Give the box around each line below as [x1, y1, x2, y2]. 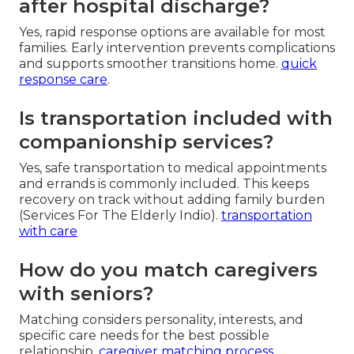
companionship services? [19, 130, 273, 153]
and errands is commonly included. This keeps [19, 175, 309, 191]
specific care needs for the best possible [19, 327, 269, 343]
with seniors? [19, 281, 153, 305]
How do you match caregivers [19, 258, 318, 281]
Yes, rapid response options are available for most [19, 24, 326, 40]
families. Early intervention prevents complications [19, 40, 335, 55]
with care [19, 223, 77, 239]
